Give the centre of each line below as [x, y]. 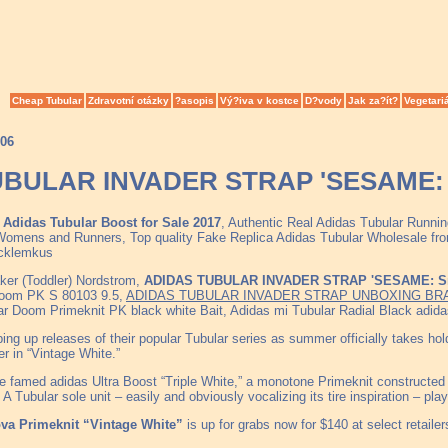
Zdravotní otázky [128, 100]
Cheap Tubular [47, 100]
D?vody [323, 100]
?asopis [194, 100]
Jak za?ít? [373, 100]
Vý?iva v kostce [259, 100]
